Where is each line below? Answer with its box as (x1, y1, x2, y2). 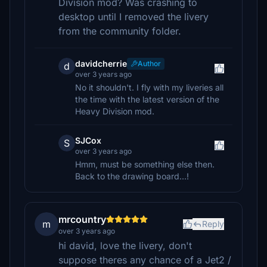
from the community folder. (58, 25, 181, 37)
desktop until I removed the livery (58, 11, 209, 23)
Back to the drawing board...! (75, 171, 189, 181)
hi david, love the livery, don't (58, 240, 192, 252)
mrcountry (58, 213, 106, 225)
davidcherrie (75, 58, 127, 69)
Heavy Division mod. (75, 106, 154, 116)
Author (138, 59, 161, 68)
